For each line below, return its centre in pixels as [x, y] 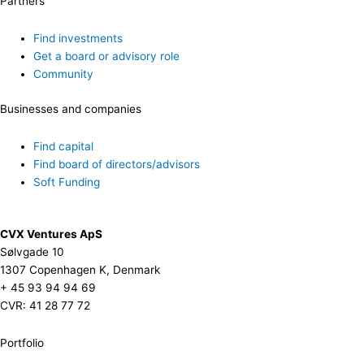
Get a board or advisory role [107, 56]
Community [64, 74]
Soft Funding [67, 182]
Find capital [64, 146]
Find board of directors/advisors [117, 164]
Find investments [78, 39]
